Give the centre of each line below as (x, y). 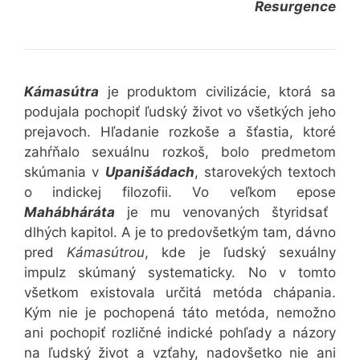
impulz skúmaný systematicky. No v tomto (180, 272)
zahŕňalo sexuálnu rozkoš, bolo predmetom (180, 151)
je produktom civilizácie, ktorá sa (217, 91)
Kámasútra (61, 91)
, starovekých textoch (265, 172)
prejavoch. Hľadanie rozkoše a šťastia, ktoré (180, 131)
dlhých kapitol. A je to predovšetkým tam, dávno (180, 232)
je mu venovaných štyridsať (221, 212)
